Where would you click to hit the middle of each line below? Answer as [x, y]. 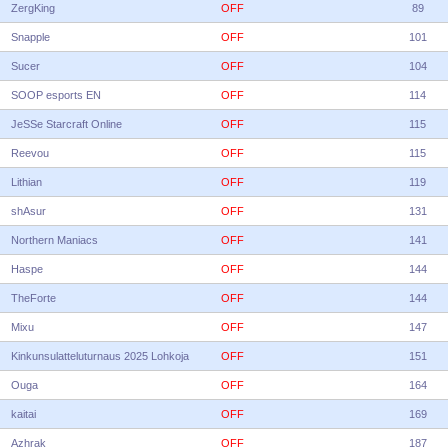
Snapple [30, 37]
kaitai [23, 414]
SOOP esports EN [56, 95]
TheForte [33, 298]
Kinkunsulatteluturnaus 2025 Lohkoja [100, 356]
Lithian [26, 182]
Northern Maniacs [54, 240]
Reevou [30, 153]
